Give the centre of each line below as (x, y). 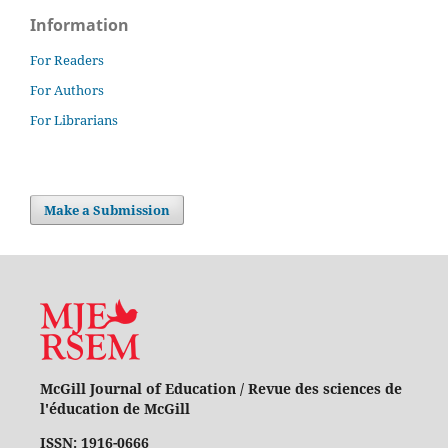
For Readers (67, 60)
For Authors (67, 90)
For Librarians (74, 120)
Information (79, 25)
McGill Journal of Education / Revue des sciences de (220, 389)
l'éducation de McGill (114, 409)
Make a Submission (107, 210)
